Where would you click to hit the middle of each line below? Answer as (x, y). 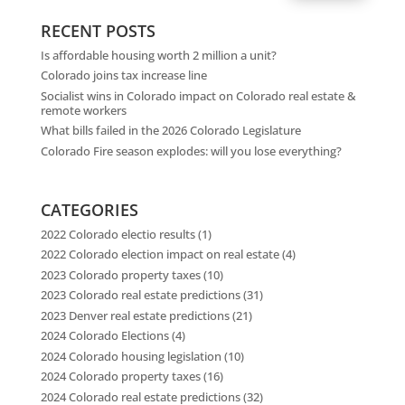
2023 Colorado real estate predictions (140, 295)
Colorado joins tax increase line (123, 75)
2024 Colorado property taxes (120, 377)
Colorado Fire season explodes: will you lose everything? (191, 151)
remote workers (83, 110)
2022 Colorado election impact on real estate (160, 254)
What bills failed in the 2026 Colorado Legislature (170, 131)
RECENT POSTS (98, 30)
